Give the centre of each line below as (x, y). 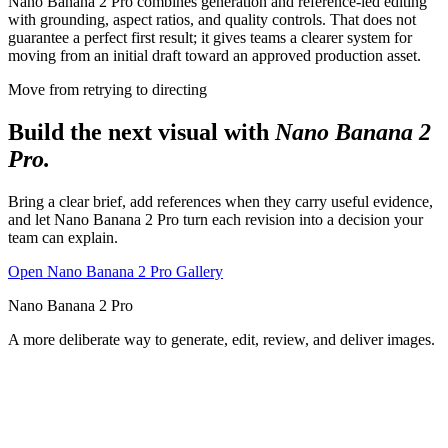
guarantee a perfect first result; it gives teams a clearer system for (210, 38)
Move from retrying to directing (107, 90)
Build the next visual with (138, 132)
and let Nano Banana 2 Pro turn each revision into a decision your (215, 220)
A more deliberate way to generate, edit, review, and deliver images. (221, 340)
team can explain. (63, 238)
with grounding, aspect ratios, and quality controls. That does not (212, 20)
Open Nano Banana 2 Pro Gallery (115, 272)
